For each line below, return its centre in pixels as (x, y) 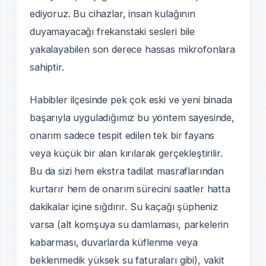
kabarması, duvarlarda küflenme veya (114, 243)
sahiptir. (47, 67)
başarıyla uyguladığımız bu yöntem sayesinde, (132, 118)
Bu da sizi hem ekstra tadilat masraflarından (127, 171)
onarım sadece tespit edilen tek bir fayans (122, 136)
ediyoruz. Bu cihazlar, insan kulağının (113, 14)
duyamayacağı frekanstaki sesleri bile (113, 32)
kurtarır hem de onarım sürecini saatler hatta (130, 189)
